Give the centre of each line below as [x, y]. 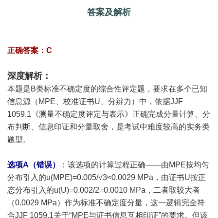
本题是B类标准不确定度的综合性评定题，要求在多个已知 [107, 89]
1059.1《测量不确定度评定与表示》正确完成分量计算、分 [109, 114]
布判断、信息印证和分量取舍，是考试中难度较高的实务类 [109, 127]
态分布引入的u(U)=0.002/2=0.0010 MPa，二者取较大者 [104, 190]
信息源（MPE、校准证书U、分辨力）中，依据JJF [95, 101]
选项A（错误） [34, 165]
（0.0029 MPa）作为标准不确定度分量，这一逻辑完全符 [106, 203]
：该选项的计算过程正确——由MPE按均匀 [135, 165]
